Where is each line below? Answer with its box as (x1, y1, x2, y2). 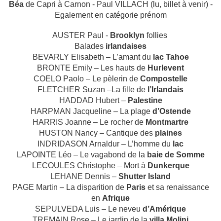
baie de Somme (147, 150, 205, 159)
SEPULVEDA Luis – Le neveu (35, 205, 143, 214)
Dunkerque (147, 161, 189, 170)
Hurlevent (147, 64, 184, 73)
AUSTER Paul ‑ (52, 31, 110, 40)
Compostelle (140, 74, 187, 83)
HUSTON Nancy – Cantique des (39, 129, 155, 138)
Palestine (127, 96, 162, 105)
